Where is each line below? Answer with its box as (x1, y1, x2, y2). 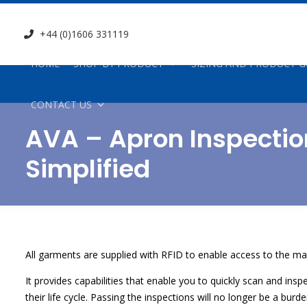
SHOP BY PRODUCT (73, 56, 164, 70)
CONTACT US (31, 97, 92, 111)
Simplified (25, 151, 150, 186)
